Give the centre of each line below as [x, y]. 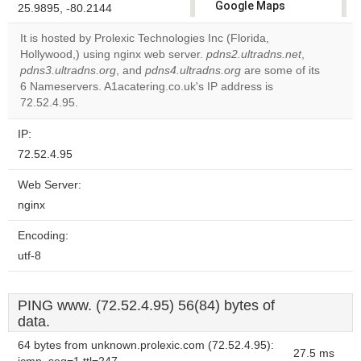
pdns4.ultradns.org [193, 71]
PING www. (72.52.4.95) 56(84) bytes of [146, 305]
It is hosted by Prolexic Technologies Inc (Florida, [145, 38]
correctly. [241, 22]
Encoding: [43, 236]
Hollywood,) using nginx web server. [113, 54]
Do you [242, 56]
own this [246, 70]
